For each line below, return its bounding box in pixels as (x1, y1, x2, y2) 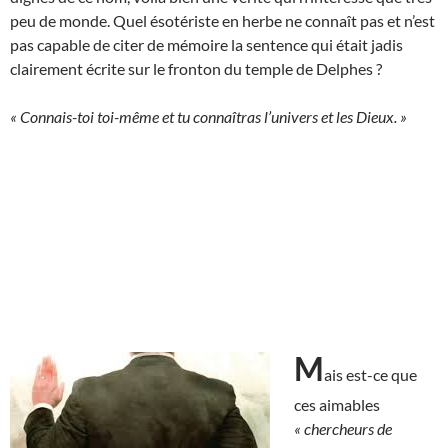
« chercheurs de (294, 418, 392, 438)
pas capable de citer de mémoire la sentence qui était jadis (10, 34, 403, 54)
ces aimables (294, 394, 380, 414)
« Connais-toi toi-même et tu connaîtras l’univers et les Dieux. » (10, 106, 407, 126)
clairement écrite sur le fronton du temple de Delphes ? (10, 58, 382, 78)
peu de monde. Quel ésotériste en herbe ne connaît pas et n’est (10, 10, 435, 30)
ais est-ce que (324, 364, 417, 384)
